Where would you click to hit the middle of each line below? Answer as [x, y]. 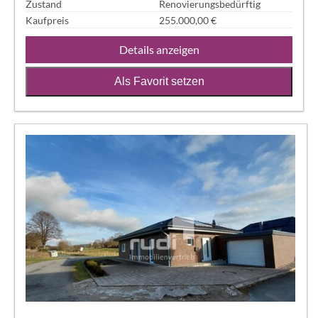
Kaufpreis [48, 20]
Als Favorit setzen [159, 82]
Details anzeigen [159, 50]
